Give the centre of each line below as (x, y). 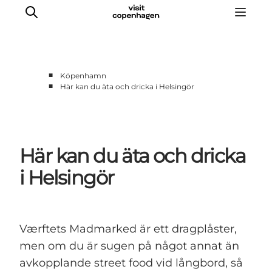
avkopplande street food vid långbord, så (131, 263)
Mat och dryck (68, 120)
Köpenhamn (83, 76)
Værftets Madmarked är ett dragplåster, (128, 229)
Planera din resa (73, 137)
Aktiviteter (56, 103)
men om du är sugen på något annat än (129, 246)
